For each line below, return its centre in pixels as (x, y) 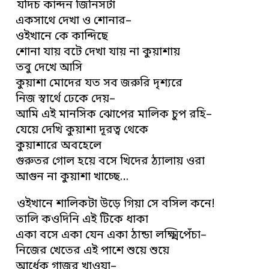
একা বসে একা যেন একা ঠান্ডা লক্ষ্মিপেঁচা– (111, 235)
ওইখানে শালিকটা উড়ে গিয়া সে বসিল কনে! (116, 204)
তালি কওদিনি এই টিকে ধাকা (82, 220)
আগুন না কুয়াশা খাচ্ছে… (72, 177)
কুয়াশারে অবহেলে (59, 146)
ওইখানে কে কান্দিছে (62, 37)
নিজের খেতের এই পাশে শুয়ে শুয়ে (93, 251)
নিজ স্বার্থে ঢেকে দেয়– (66, 99)
